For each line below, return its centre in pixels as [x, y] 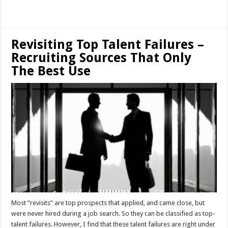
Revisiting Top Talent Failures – [108, 44]
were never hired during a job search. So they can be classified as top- [113, 213]
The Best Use [51, 71]
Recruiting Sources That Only [102, 58]
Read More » [33, 8]
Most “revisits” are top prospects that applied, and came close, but [108, 203]
